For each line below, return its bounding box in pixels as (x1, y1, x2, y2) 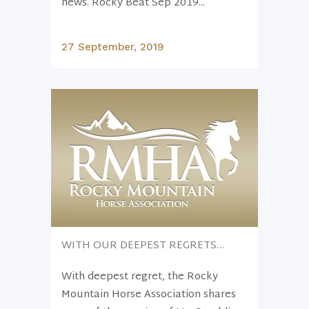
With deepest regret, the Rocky (61, 268, 218, 286)
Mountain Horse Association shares (61, 286, 236, 304)
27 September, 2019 (61, 41, 164, 53)
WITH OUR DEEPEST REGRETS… (61, 237, 224, 255)
